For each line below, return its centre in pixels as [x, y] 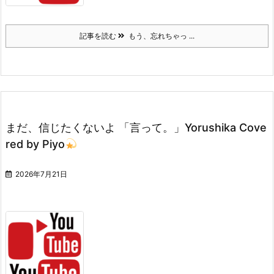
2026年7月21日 [41, 174]
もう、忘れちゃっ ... [160, 36]
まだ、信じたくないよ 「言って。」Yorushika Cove [136, 128]
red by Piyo [35, 144]
